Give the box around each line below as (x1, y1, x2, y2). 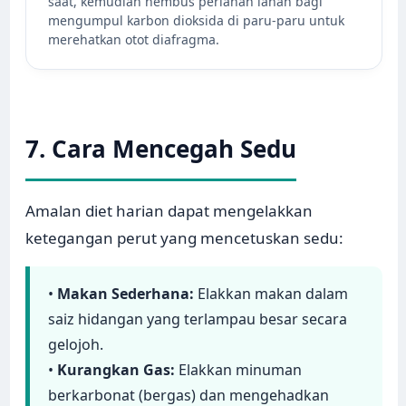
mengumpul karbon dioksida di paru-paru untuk (48, 12, 345, 30)
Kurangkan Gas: (57, 360, 176, 381)
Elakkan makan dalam (194, 284, 349, 304)
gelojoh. (48, 334, 104, 355)
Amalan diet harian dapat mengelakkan (25, 200, 314, 222)
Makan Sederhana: (57, 284, 195, 304)
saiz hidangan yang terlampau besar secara (48, 309, 348, 330)
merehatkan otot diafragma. (48, 31, 220, 49)
